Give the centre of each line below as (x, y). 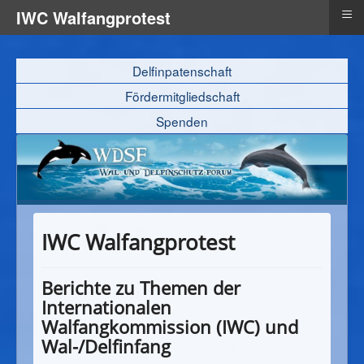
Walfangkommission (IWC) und (170, 327)
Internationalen (106, 308)
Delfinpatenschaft (182, 71)
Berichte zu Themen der (141, 288)
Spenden (182, 121)
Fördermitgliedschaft (182, 96)
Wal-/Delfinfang (106, 347)
